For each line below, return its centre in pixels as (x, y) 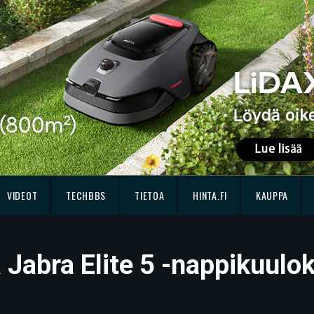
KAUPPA (272, 195)
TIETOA (150, 195)
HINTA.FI (210, 195)
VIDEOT (22, 195)
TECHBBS (86, 195)
